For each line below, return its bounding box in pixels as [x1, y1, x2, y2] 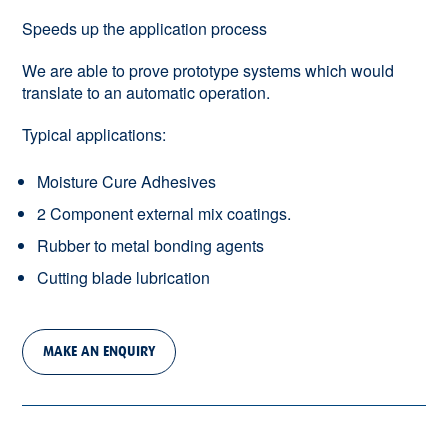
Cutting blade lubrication [37, 266, 211, 290]
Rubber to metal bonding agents [37, 234, 265, 258]
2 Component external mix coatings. [37, 202, 292, 226]
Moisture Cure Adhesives [37, 170, 217, 194]
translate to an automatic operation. [22, 81, 271, 105]
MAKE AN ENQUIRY [43, 343, 156, 361]
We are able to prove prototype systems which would [22, 59, 395, 83]
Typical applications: [22, 123, 167, 147]
